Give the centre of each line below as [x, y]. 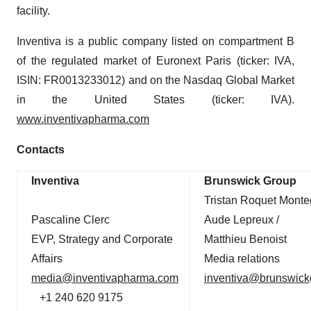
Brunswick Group [250, 181]
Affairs [47, 259]
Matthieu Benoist [245, 239]
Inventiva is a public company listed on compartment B [155, 41]
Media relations [242, 259]
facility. [33, 11]
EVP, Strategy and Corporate [102, 239]
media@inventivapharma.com [105, 278]
